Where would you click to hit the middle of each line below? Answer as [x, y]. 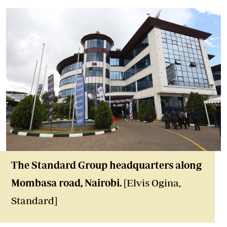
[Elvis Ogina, [151, 183]
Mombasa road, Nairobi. [66, 183]
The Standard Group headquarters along [106, 165]
